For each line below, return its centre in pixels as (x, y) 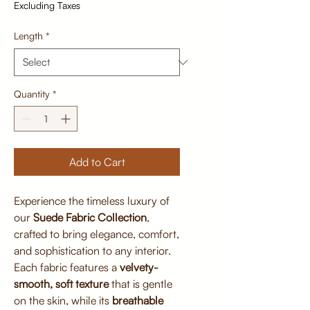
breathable (138, 301)
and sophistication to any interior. (92, 251)
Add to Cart (97, 162)
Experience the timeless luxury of (92, 201)
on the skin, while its (63, 301)
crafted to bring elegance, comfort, (97, 234)
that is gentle (140, 284)
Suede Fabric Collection (90, 218)
